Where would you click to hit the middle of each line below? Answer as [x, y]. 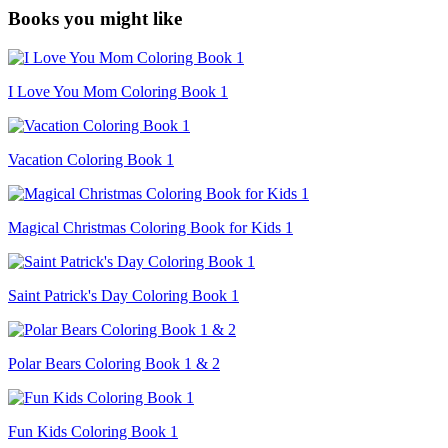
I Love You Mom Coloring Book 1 [118, 91]
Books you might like [95, 19]
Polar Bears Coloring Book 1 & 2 [114, 363]
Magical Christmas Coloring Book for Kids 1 [150, 227]
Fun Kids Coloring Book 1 [93, 431]
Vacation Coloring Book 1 [91, 159]
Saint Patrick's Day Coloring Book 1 [123, 295]
